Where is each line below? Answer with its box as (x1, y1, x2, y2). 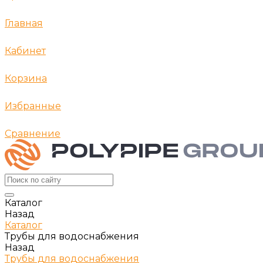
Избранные (5, 100, 61, 112)
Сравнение (5, 128, 60, 139)
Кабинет (5, 45, 46, 56)
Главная (5, 18, 43, 29)
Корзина (5, 73, 47, 84)
